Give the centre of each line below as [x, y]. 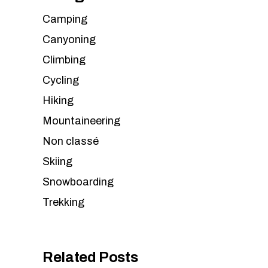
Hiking [58, 100]
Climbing [64, 60]
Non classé [71, 141]
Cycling [61, 80]
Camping [65, 19]
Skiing [57, 162]
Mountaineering [81, 121]
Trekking [63, 202]
